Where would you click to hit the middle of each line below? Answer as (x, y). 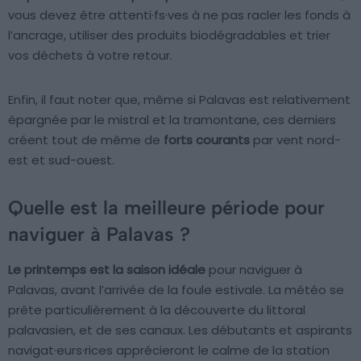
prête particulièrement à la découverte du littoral (157, 309)
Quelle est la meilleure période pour (166, 207)
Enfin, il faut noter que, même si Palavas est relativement (179, 99)
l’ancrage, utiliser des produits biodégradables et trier (169, 35)
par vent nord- (295, 139)
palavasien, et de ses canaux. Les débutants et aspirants (180, 330)
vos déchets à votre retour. (90, 55)
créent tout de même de (86, 139)
